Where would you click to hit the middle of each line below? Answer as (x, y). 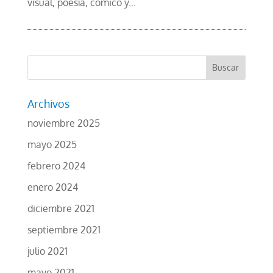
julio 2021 (47, 251)
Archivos (48, 103)
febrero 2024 (56, 165)
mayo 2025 (52, 144)
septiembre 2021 (64, 229)
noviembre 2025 (63, 123)
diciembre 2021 (61, 208)
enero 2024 (52, 187)
